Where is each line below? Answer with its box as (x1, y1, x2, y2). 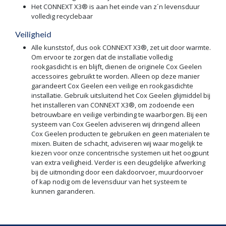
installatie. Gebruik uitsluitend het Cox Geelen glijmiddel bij (31, 90, 210, 100)
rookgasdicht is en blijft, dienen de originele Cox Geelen (31, 62, 202, 71)
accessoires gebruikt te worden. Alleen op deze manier (31, 71, 200, 81)
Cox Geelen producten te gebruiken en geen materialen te (31, 129, 210, 138)
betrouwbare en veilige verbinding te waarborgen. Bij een (31, 109, 207, 119)
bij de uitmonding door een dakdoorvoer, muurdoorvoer (31, 167, 203, 177)
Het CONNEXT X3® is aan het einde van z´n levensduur (31, 2, 200, 11)
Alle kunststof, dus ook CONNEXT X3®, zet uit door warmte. (31, 42, 211, 52)
